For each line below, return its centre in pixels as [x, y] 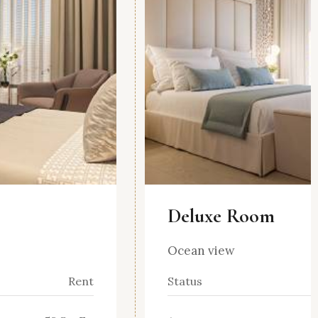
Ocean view [201, 251]
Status [185, 281]
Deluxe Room [221, 216]
